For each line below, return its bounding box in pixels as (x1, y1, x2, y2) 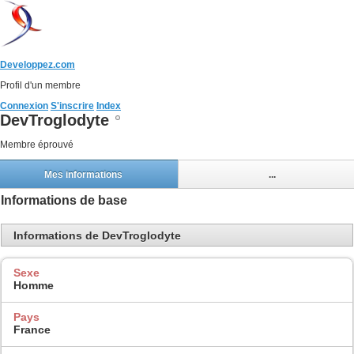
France (13, 322, 51, 336)
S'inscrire (51, 100, 94, 111)
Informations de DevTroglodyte (13, 228, 181, 242)
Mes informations (43, 168, 122, 180)
